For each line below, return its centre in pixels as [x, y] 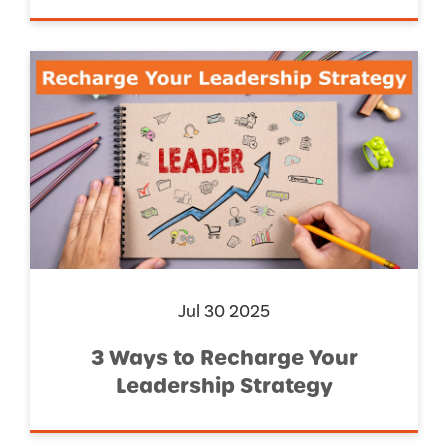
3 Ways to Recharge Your [224, 358]
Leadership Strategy [224, 386]
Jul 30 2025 [224, 312]
